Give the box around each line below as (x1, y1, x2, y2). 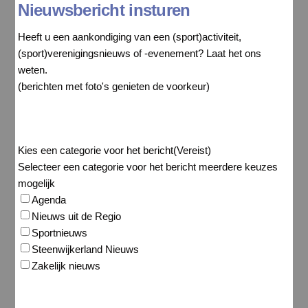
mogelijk (18, 177, 56, 190)
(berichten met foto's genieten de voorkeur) (18, 80, 210, 92)
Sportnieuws (32, 227, 88, 239)
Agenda (32, 194, 67, 206)
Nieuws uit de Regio (32, 210, 122, 223)
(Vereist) (173, 144, 212, 157)
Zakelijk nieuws (32, 260, 101, 272)
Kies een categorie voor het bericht (18, 144, 174, 157)
